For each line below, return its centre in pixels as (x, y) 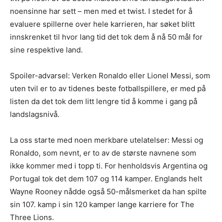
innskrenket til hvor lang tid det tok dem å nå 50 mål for (106, 37)
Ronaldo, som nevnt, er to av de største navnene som (103, 153)
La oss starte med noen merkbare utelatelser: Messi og (107, 140)
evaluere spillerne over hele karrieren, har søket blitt (102, 24)
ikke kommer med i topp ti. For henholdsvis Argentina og (109, 166)
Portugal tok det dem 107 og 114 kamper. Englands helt (106, 178)
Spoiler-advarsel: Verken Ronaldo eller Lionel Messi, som (110, 75)
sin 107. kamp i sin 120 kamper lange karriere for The (102, 204)
